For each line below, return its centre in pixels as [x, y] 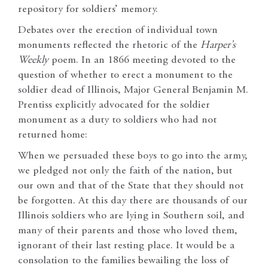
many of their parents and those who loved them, [128, 231]
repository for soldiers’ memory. [88, 9]
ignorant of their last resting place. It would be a [126, 246]
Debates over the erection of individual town [118, 30]
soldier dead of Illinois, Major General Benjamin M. [133, 90]
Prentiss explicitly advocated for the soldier [114, 105]
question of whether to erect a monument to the [125, 75]
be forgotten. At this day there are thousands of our [133, 201]
